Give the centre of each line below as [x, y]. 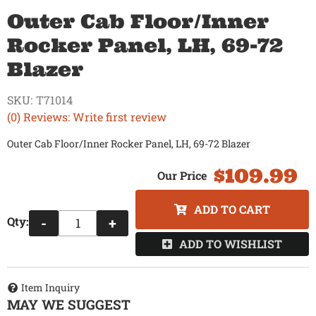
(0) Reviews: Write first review [87, 117]
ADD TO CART [232, 209]
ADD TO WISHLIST [231, 244]
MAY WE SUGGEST [69, 304]
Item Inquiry [50, 287]
